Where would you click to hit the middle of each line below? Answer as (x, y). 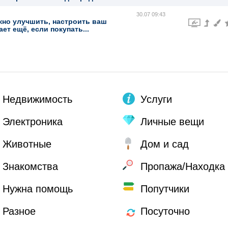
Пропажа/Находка (183, 166)
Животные (27, 144)
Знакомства (30, 166)
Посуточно (165, 211)
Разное (19, 211)
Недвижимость (37, 99)
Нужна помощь (38, 189)
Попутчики (165, 189)
